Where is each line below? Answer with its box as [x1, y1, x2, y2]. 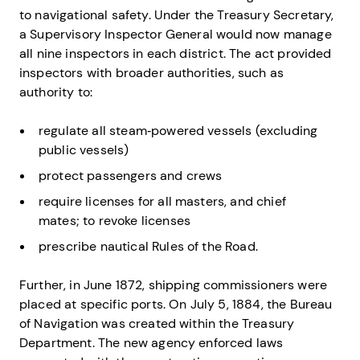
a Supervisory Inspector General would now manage [19, 26, 332, 43]
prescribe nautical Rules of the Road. [39, 238, 258, 256]
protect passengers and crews [39, 167, 223, 185]
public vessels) [39, 141, 129, 159]
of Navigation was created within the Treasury [19, 315, 295, 333]
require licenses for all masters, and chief [39, 193, 286, 211]
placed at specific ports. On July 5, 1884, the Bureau [19, 296, 333, 313]
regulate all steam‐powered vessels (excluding [39, 122, 318, 140]
